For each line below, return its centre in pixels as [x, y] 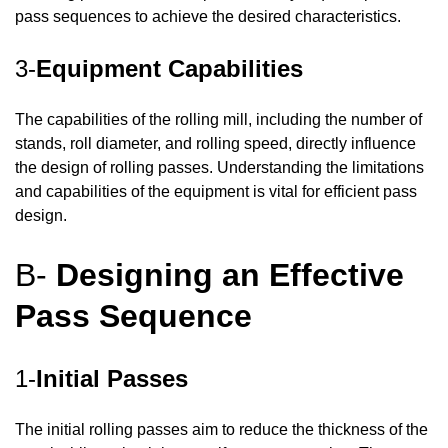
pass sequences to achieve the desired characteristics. [208, 17]
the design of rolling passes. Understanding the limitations [219, 168]
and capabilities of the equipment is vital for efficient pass [216, 192]
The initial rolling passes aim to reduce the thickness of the [221, 430]
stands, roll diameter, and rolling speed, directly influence [215, 144]
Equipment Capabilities [169, 69]
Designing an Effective [230, 274]
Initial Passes [112, 379]
